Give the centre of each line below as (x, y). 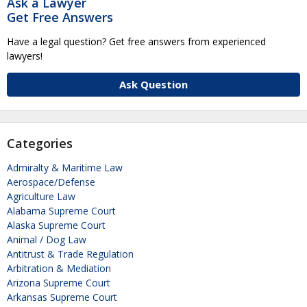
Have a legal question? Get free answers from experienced (136, 42)
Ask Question (153, 85)
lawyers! (25, 56)
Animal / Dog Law (47, 240)
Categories (40, 144)
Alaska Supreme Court (56, 225)
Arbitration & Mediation (59, 269)
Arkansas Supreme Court (62, 297)
